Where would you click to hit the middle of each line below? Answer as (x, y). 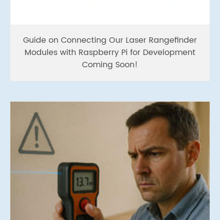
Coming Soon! (110, 65)
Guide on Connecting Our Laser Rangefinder (110, 40)
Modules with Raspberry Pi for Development (110, 52)
